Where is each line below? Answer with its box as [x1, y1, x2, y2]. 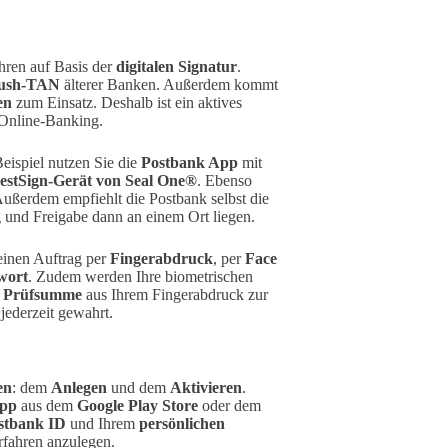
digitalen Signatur [116, 58, 237, 76]
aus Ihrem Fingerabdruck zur [82, 286, 268, 304]
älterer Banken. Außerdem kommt [60, 76, 278, 94]
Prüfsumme [3, 286, 82, 304]
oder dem [198, 397, 261, 415]
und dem [107, 379, 170, 397]
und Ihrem [66, 415, 139, 433]
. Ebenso [197, 172, 252, 190]
